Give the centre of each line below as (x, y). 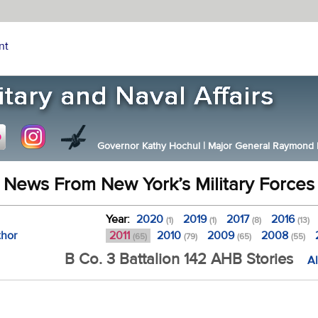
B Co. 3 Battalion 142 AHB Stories (179, 259)
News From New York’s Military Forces (159, 185)
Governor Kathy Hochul (150, 146)
